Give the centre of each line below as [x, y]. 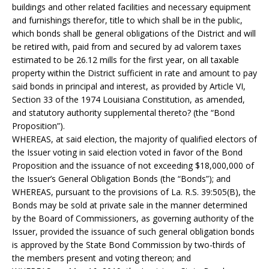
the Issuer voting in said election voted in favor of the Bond [127, 152]
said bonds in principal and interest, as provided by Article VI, [129, 86]
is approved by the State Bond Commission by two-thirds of [128, 245]
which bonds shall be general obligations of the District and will [134, 33]
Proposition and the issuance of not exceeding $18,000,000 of [133, 165]
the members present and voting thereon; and [101, 258]
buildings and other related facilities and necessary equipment [131, 7]
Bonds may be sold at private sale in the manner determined [130, 205]
